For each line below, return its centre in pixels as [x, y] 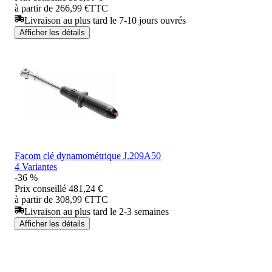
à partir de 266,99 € [52, 8]
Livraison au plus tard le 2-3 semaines [97, 211]
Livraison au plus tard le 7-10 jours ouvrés [105, 20]
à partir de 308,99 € [52, 199]
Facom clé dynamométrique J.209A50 [88, 155]
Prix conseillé [40, 188]
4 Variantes [36, 166]
